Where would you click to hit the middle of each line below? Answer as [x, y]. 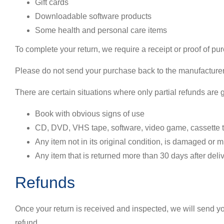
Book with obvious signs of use [90, 114]
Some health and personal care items [101, 30]
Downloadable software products [93, 16]
